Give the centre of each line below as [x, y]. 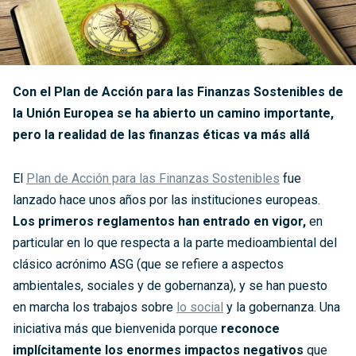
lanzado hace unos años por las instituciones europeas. [166, 199]
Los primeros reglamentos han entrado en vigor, [159, 221]
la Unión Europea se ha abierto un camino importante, [173, 113]
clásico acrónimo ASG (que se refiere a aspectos [148, 264]
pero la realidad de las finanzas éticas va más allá [161, 134]
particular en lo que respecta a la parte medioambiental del [175, 242]
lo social [200, 307]
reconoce [250, 328]
